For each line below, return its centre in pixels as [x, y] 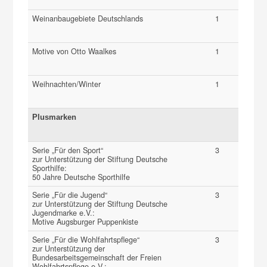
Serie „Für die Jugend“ [70, 195]
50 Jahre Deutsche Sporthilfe [81, 177]
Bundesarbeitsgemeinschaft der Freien [97, 257]
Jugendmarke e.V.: [64, 212]
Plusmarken [55, 117]
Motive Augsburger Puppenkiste [86, 221]
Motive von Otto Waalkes [74, 51]
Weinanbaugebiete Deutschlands [88, 18]
